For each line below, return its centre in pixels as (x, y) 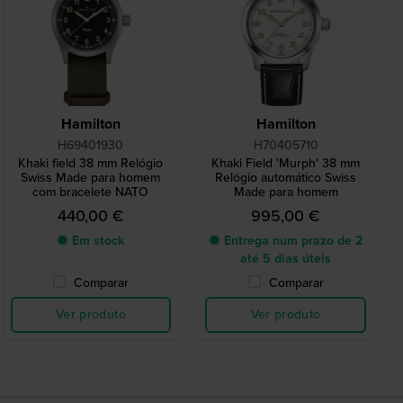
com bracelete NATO (91, 193)
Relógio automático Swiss (286, 178)
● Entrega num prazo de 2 (286, 241)
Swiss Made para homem (91, 178)
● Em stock (91, 241)
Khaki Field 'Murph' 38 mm (286, 164)
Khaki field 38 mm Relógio (91, 164)
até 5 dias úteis (286, 259)
